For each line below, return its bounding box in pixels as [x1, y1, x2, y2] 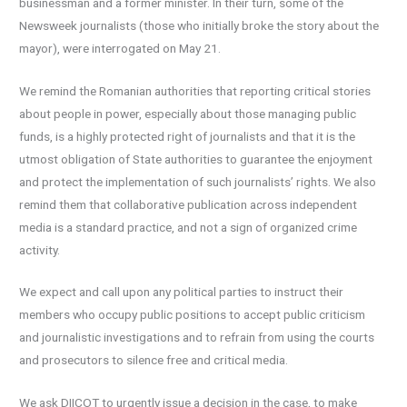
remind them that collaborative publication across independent [19, 196, 358, 212]
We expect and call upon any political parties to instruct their [19, 284, 344, 300]
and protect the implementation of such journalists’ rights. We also [19, 174, 377, 189]
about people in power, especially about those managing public [19, 105, 357, 121]
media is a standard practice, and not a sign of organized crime [19, 219, 358, 234]
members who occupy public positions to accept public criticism [19, 307, 366, 323]
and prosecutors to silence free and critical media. [19, 352, 289, 368]
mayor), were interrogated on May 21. [19, 40, 222, 55]
